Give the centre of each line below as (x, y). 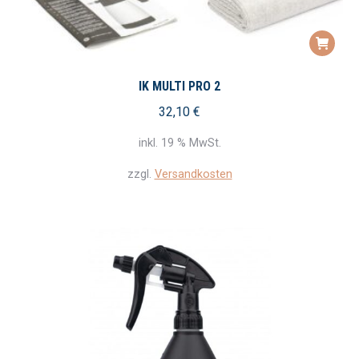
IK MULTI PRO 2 (179, 86)
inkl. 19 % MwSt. (179, 143)
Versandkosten (193, 174)
